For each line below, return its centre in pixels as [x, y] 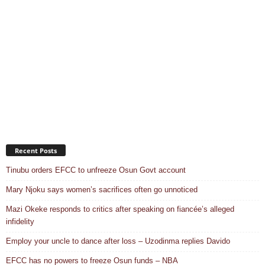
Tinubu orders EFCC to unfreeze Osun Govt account [96, 170]
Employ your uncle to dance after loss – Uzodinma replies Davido [118, 241]
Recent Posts [36, 151]
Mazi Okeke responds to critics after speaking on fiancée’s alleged [120, 209]
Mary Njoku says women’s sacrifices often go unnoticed [102, 190]
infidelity [20, 222]
